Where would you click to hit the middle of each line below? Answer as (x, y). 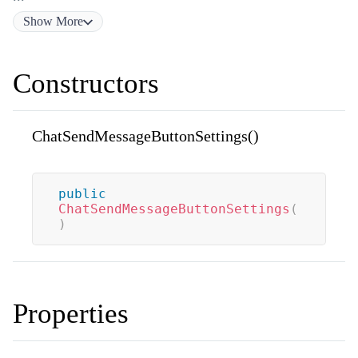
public (82, 193)
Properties (71, 313)
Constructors (86, 83)
